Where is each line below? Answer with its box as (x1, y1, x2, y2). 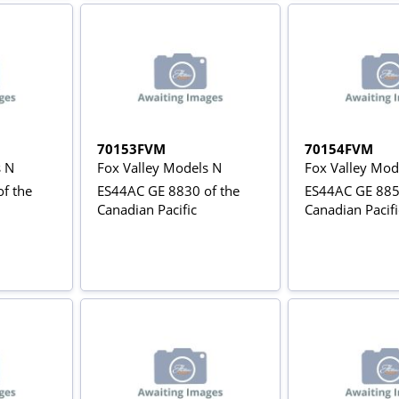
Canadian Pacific (96, 199, 197, 218)
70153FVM (96, 139, 166, 158)
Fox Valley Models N (96, 158, 222, 176)
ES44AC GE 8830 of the (96, 181, 240, 199)
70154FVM (304, 139, 373, 158)
